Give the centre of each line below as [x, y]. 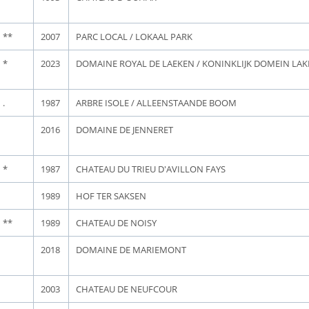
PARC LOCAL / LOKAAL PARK [134, 37]
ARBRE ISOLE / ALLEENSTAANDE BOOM [156, 103]
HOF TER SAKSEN [111, 196]
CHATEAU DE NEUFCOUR [127, 289]
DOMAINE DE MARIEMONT [131, 250]
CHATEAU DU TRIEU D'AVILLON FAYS [151, 169]
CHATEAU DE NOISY [116, 223]
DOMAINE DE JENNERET [124, 130]
